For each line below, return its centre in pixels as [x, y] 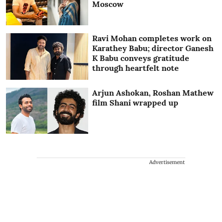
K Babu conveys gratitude [141, 58]
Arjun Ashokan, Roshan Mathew [153, 92]
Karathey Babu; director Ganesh [153, 48]
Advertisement [167, 163]
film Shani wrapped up [136, 102]
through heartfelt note [136, 68]
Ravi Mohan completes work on [152, 38]
